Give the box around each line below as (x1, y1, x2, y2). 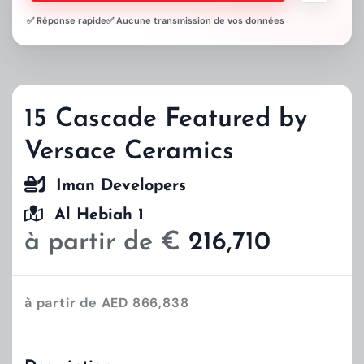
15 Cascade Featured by (24, 106, 307, 133)
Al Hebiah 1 (43, 207, 144, 224)
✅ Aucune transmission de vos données (106, 15, 284, 27)
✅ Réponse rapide (27, 15, 106, 27)
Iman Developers (45, 178, 186, 195)
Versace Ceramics (24, 139, 234, 166)
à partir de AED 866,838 (24, 294, 189, 312)
